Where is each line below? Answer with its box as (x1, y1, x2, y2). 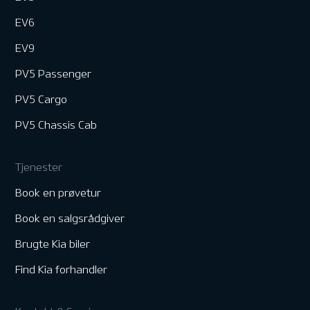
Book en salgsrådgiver (15, 212, 125, 225)
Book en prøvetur (15, 187, 102, 199)
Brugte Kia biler (15, 238, 91, 250)
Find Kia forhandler (15, 264, 108, 276)
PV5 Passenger (15, 68, 92, 80)
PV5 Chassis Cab (15, 119, 98, 131)
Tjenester (15, 161, 63, 174)
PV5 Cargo (15, 93, 68, 106)
